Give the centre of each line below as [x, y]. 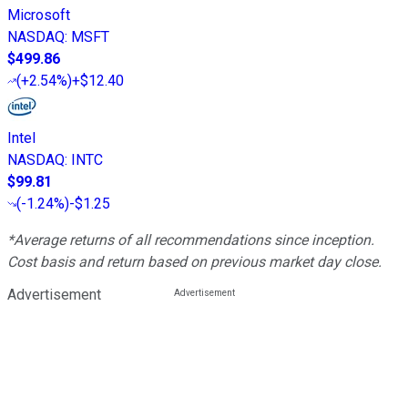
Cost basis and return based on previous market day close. [194, 261]
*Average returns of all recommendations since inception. [191, 240]
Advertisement [54, 294]
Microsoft [39, 15]
